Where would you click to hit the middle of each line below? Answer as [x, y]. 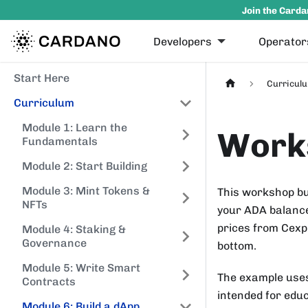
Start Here [42, 78]
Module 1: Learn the [75, 128]
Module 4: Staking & [74, 229]
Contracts [49, 282]
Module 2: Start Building [85, 166]
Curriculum [44, 103]
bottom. [237, 245]
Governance [54, 243]
